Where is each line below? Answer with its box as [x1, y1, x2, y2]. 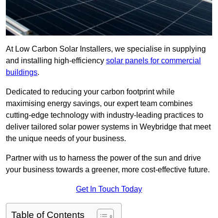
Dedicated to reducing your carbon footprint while [6, 88, 175, 96]
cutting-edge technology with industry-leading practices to [6, 111, 203, 120]
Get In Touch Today [76, 185, 142, 194]
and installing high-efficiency [6, 56, 106, 65]
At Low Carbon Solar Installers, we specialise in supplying [6, 45, 206, 54]
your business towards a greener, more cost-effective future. [6, 165, 210, 174]
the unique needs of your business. [6, 134, 126, 143]
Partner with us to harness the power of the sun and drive [6, 154, 201, 163]
